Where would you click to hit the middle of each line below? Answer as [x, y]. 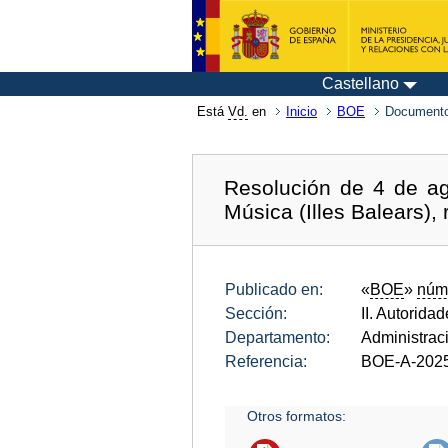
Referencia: [266, 361]
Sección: [256, 313]
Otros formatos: [297, 415]
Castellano [360, 83]
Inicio [301, 111]
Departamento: [277, 337]
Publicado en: [274, 289]
